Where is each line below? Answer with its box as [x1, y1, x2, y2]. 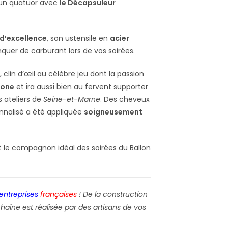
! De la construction [77, 189, 148, 199]
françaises [40, 189, 77, 199]
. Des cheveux [100, 94, 150, 104]
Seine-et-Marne [43, 94, 100, 104]
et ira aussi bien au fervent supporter [14, 81, 148, 92]
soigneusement [84, 106, 142, 117]
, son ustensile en [47, 33, 110, 43]
